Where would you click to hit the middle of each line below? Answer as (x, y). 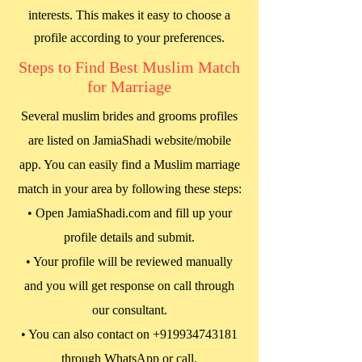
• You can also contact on (87, 334)
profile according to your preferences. (129, 38)
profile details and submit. (129, 237)
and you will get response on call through (129, 286)
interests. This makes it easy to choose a (129, 15)
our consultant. (129, 310)
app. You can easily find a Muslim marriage (129, 164)
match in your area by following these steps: (129, 189)
